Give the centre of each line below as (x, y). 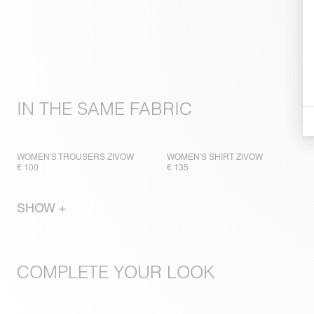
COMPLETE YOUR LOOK (116, 273)
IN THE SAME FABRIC (104, 109)
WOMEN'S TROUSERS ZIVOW (75, 157)
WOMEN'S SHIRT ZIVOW (214, 157)
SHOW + (42, 208)
